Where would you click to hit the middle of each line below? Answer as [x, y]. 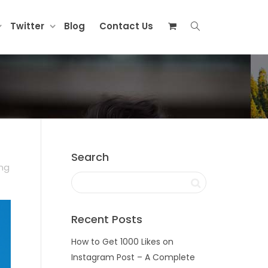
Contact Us [126, 26]
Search [90, 157]
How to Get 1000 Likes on [122, 242]
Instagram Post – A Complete [133, 257]
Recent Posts [106, 219]
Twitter [28, 26]
